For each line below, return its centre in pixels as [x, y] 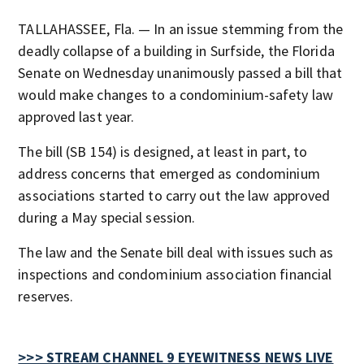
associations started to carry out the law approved [174, 195]
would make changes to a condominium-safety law [175, 95]
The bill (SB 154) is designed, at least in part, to [163, 152]
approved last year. [76, 117]
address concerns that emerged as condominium [169, 173]
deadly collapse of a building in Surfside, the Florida [176, 51]
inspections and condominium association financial [175, 274]
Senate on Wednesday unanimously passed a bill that [180, 73]
